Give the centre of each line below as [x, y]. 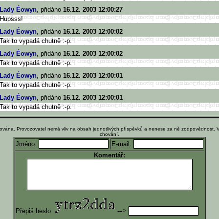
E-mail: [122, 144]
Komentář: [109, 155]
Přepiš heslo [34, 211]
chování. [109, 134]
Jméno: [27, 144]
